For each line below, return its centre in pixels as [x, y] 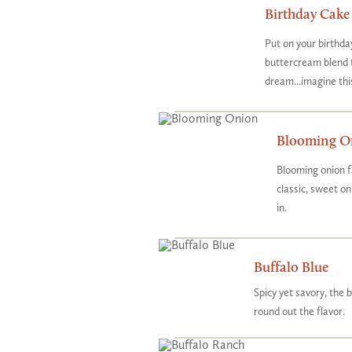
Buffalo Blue [291, 267]
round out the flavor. [299, 312]
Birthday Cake [307, 14]
